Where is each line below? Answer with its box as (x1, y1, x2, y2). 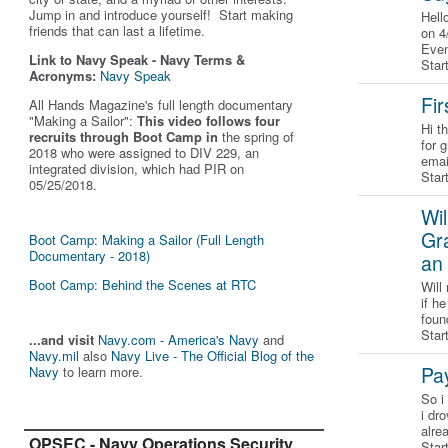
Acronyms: (29, 66, 100, 85)
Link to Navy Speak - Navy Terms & (29, 50, 245, 69)
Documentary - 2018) (29, 246, 150, 265)
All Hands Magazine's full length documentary (29, 95, 293, 114)
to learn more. (59, 362, 143, 381)
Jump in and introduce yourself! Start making (29, 5, 293, 24)
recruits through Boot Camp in (29, 127, 218, 146)
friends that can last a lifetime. (29, 21, 205, 40)
